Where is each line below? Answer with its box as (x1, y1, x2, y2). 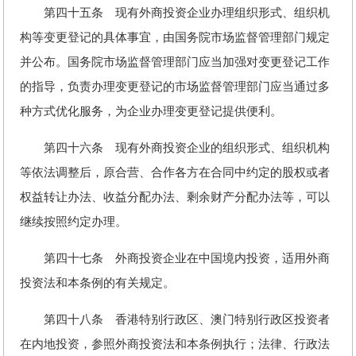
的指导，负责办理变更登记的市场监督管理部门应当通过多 (20, 80, 330, 93)
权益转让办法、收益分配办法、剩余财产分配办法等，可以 (20, 191, 330, 203)
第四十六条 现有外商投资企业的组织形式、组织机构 (20, 141, 330, 154)
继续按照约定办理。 (20, 215, 127, 228)
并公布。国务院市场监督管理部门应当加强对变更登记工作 (20, 56, 330, 68)
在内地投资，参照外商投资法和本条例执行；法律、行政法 (20, 338, 330, 350)
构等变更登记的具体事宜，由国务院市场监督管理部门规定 (20, 31, 330, 44)
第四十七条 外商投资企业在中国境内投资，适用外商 (20, 252, 330, 265)
